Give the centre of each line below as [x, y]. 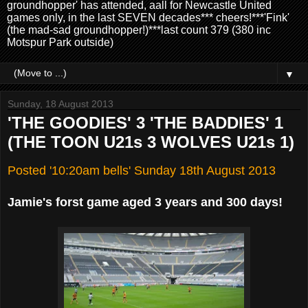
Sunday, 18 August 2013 [60, 103]
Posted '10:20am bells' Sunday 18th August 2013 [142, 170]
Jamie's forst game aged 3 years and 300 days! [145, 202]
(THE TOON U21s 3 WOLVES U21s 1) [151, 142]
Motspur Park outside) [60, 42]
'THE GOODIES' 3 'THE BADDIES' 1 [145, 122]
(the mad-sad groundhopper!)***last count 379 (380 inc [139, 30]
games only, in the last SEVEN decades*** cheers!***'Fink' [148, 17]
